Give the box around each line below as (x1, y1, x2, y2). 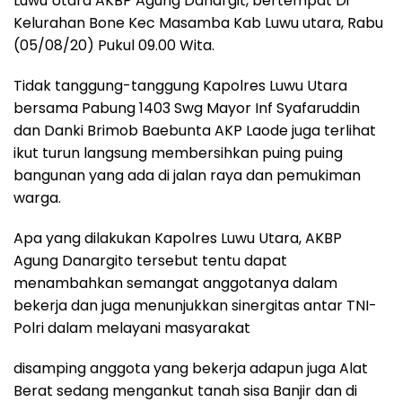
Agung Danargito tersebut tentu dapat (13, 250, 287, 272)
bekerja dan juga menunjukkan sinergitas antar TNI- (13, 295, 377, 317)
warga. (13, 188, 61, 209)
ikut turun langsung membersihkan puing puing (13, 143, 343, 164)
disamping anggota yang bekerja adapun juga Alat (13, 358, 368, 380)
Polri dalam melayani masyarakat (13, 318, 250, 339)
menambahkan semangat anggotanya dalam (13, 273, 337, 294)
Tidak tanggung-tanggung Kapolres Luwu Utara (13, 75, 347, 97)
